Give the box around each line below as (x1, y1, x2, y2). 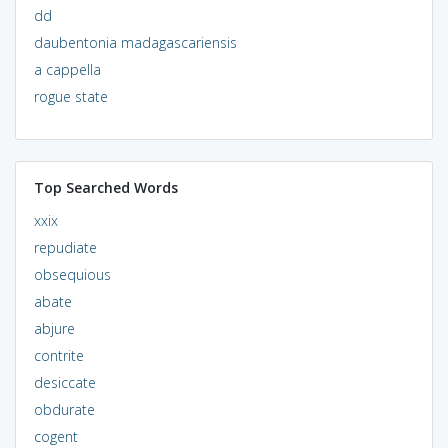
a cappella (33, 59, 101, 79)
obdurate (33, 399, 95, 419)
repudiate (33, 237, 97, 257)
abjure (33, 318, 75, 338)
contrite (33, 345, 84, 365)
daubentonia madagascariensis (33, 32, 237, 52)
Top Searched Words (33, 177, 178, 197)
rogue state (33, 86, 108, 106)
